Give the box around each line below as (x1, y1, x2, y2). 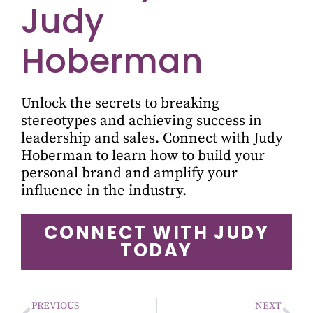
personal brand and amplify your (21, 164, 238, 183)
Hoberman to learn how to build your (21, 147, 265, 166)
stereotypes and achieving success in (21, 112, 262, 131)
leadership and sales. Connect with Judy (21, 129, 283, 148)
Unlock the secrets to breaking (21, 94, 219, 113)
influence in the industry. (21, 182, 187, 201)
